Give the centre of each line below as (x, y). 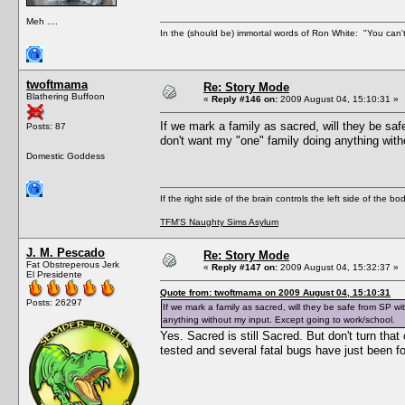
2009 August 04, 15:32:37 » (338, 267)
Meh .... (42, 21)
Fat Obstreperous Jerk (73, 264)
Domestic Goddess (66, 155)
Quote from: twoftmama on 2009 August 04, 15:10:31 (275, 292)
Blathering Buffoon (66, 96)
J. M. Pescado (66, 252)
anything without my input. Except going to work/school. (279, 319)
